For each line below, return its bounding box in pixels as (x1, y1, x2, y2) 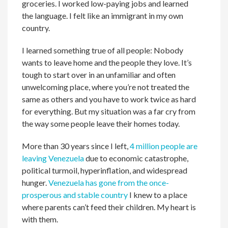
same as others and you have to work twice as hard (22, 94, 196, 104)
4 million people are (130, 141, 198, 151)
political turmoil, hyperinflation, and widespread (22, 165, 188, 175)
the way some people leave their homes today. (22, 119, 180, 128)
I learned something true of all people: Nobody (22, 45, 184, 55)
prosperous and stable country (22, 190, 128, 199)
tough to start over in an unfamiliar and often (22, 70, 176, 79)
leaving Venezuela (22, 153, 84, 163)
